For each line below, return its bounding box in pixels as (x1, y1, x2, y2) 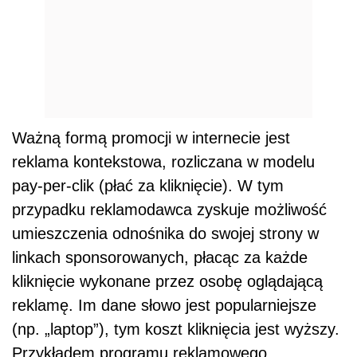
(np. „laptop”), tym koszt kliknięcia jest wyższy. (12, 320, 339, 338)
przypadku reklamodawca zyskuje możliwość (12, 201, 327, 218)
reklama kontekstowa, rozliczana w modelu (12, 153, 315, 171)
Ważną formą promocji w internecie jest (12, 129, 290, 147)
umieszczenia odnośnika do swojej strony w (12, 225, 319, 242)
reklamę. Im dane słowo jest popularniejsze (12, 296, 316, 314)
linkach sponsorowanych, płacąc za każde (12, 249, 308, 266)
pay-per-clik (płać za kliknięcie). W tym (12, 177, 284, 194)
